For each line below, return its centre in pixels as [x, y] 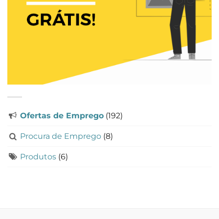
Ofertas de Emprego [62, 116]
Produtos [38, 157]
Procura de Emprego [61, 136]
